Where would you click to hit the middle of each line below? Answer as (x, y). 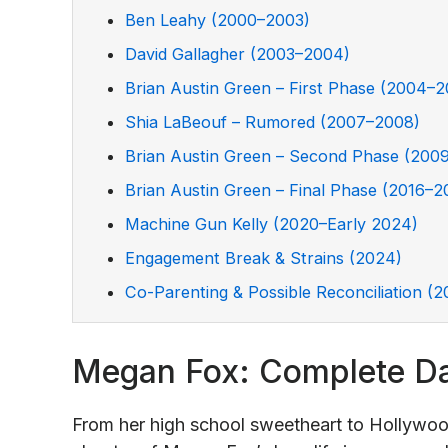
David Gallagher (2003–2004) (237, 54)
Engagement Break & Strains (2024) (263, 258)
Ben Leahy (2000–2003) (217, 20)
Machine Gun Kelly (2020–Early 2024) (271, 224)
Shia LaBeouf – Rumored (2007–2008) (272, 122)
